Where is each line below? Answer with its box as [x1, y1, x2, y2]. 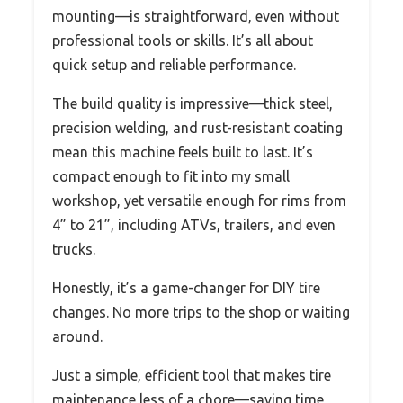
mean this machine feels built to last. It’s [52, 144, 313, 161]
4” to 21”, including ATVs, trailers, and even [52, 217, 336, 234]
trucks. [52, 241, 95, 258]
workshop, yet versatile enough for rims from [52, 193, 346, 210]
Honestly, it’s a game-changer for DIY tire [52, 280, 320, 297]
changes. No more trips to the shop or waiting [52, 304, 350, 321]
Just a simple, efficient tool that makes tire [52, 367, 331, 384]
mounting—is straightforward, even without [52, 8, 339, 25]
